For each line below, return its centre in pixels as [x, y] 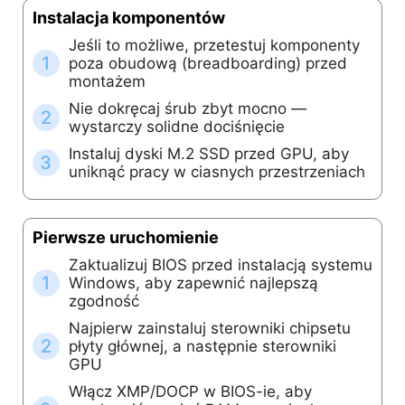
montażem [107, 82]
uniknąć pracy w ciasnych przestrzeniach [217, 172]
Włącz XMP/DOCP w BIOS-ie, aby [190, 392]
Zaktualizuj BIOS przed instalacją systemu [220, 265]
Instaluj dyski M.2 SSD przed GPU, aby [208, 154]
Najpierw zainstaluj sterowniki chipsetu [209, 329]
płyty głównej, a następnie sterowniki [202, 347]
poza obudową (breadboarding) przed [207, 64]
